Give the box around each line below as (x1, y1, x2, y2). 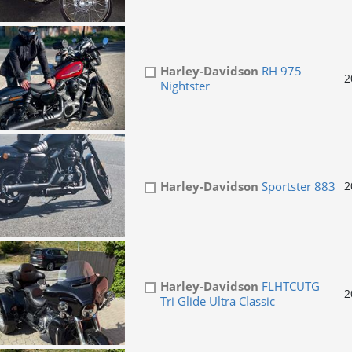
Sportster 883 (258, 178, 335, 195)
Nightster (159, 78, 210, 94)
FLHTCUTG (258, 278, 320, 295)
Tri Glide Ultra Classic (159, 293, 275, 310)
